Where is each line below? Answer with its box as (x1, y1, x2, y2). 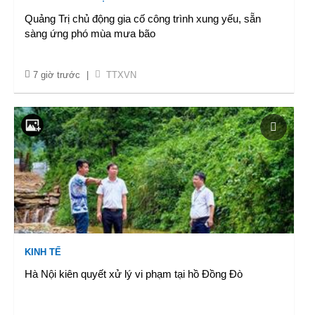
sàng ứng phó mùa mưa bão (25, 27, 155, 39)
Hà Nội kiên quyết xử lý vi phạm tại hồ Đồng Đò (25, 268, 243, 280)
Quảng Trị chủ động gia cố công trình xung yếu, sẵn (25, 13, 261, 25)
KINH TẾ (25, 247, 61, 257)
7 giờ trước (33, 70, 80, 80)
